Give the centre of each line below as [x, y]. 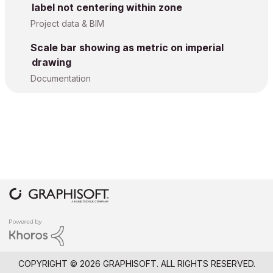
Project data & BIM [67, 23]
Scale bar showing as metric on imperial [127, 48]
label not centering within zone [107, 7]
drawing [51, 62]
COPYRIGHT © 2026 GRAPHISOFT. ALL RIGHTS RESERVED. [136, 263]
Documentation [61, 78]
